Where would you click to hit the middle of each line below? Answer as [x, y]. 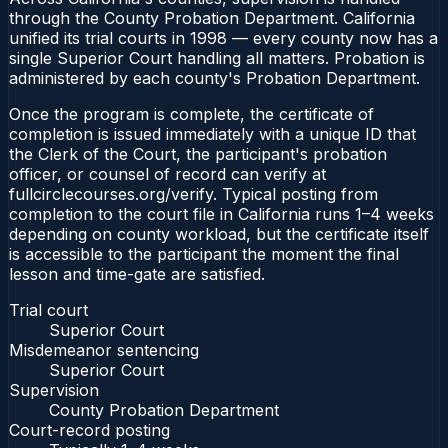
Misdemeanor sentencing [104, 349]
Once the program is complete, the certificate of [191, 113]
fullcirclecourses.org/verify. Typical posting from [193, 193]
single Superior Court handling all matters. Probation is [217, 57]
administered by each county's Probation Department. [214, 77]
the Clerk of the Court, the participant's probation [198, 153]
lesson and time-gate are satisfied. [137, 273]
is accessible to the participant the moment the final [204, 253]
